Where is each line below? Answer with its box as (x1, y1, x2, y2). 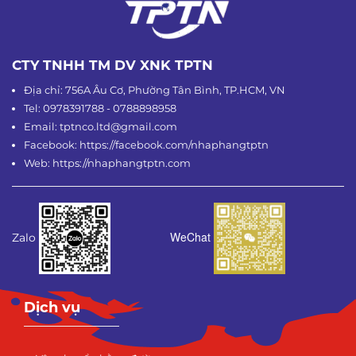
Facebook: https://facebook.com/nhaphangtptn (24, 138, 269, 152)
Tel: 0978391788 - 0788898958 (24, 102, 176, 115)
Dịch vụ (24, 299, 80, 317)
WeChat (169, 228, 214, 245)
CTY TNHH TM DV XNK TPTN (12, 57, 213, 74)
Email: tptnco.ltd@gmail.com (24, 120, 177, 133)
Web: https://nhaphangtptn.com (24, 157, 191, 170)
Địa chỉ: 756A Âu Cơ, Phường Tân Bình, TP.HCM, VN (24, 83, 285, 97)
